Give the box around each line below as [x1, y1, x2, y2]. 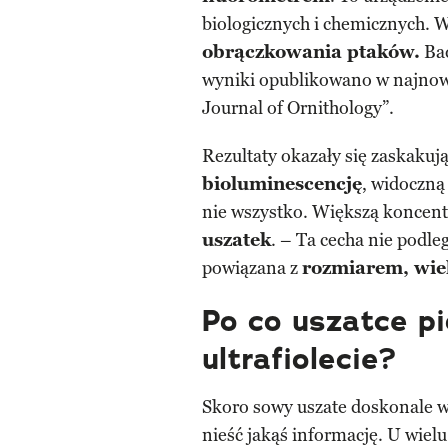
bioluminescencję [202, 173, 362, 196]
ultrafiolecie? [202, 339, 396, 379]
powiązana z [202, 257, 302, 280]
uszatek [202, 229, 271, 252]
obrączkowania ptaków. [202, 41, 420, 64]
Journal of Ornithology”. [202, 97, 394, 120]
